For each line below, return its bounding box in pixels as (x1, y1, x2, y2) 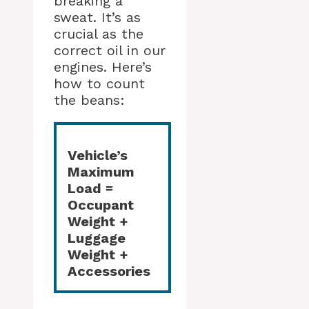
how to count (54, 75, 145, 92)
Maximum (68, 163, 134, 180)
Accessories (68, 263, 150, 279)
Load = (68, 180, 113, 197)
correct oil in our (54, 42, 166, 59)
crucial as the (54, 26, 143, 42)
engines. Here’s (54, 59, 152, 75)
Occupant (68, 197, 134, 213)
